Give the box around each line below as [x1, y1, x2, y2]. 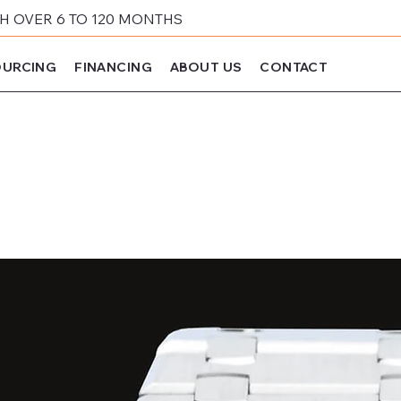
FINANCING [74, 58, 153, 75]
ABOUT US [170, 58, 243, 75]
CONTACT [260, 58, 328, 75]
